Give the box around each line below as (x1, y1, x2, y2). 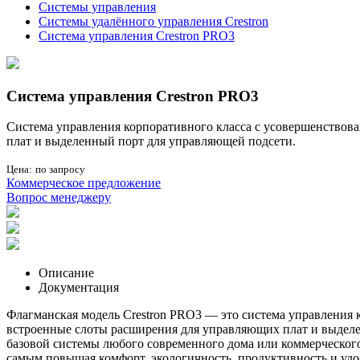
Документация (39, 280, 119, 295)
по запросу (35, 163, 85, 176)
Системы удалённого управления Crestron (39, 14, 268, 28)
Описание (39, 266, 94, 280)
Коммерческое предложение (6, 176, 161, 190)
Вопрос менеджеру (6, 190, 111, 205)
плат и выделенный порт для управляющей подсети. (6, 134, 296, 149)
